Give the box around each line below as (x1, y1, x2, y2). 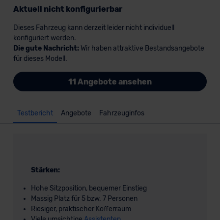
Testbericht (17, 109, 53, 117)
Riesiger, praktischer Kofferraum (30, 205, 131, 213)
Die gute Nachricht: (13, 44, 79, 53)
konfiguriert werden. (13, 34, 76, 42)
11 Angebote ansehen (68, 77, 152, 86)
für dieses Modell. (13, 55, 67, 63)
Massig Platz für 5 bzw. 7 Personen (30, 194, 137, 203)
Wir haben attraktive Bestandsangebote (79, 44, 204, 53)
